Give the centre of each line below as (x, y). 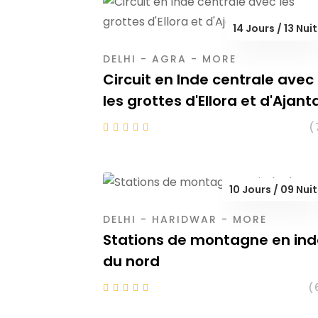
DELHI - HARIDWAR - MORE (185, 220)
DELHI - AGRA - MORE (170, 59)
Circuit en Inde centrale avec (208, 79)
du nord (131, 262)
